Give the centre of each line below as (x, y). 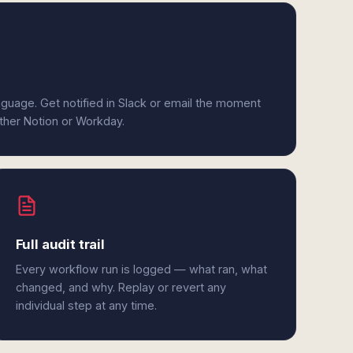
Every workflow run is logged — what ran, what (141, 269)
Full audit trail (60, 244)
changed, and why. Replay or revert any (121, 287)
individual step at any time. (86, 305)
